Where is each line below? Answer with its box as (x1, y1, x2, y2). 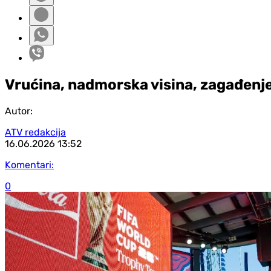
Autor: (5, 105, 33, 117)
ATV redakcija (5, 126, 66, 138)
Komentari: (5, 158, 54, 171)
